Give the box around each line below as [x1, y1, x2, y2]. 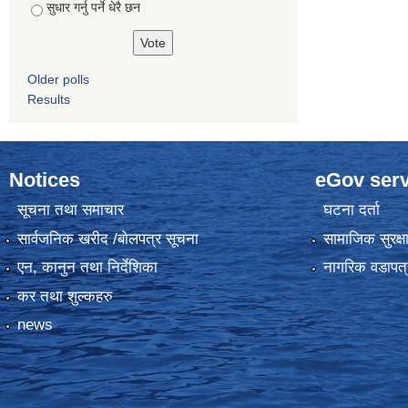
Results [27, 92, 70, 107]
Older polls [27, 72, 89, 87]
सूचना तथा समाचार [16, 201, 124, 219]
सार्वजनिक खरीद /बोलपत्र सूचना [16, 229, 199, 248]
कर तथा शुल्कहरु [16, 287, 113, 305]
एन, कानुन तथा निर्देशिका [16, 259, 158, 277]
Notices [9, 168, 80, 191]
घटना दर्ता [322, 201, 380, 219]
